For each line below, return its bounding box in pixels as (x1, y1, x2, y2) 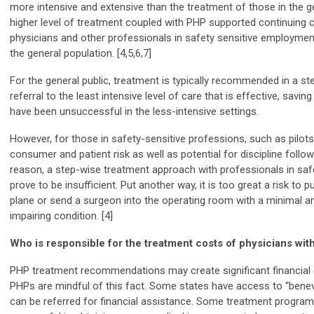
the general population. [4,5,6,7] (10, 46, 151, 60)
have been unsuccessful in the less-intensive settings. (10, 104, 261, 118)
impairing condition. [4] (10, 209, 113, 222)
